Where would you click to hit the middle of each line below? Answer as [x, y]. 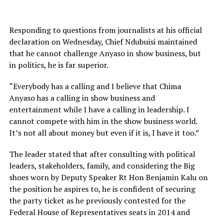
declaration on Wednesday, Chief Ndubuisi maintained [103, 42]
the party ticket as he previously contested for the [97, 201]
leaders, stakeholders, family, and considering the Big [102, 166]
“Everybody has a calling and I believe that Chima [95, 86]
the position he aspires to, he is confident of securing [102, 189]
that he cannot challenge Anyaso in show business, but [105, 53]
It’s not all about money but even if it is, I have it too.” [104, 133]
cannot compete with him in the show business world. [103, 121]
